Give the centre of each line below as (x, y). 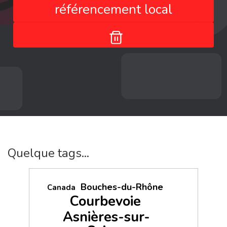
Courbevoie (105, 202)
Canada (62, 188)
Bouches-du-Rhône (122, 187)
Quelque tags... (48, 153)
